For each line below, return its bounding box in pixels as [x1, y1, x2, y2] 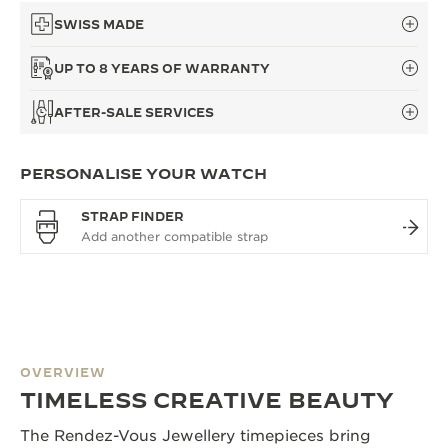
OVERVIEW [20, 365, 106, 380]
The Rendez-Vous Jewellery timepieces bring [20, 427, 371, 446]
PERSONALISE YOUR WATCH [20, 165, 267, 183]
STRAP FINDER [81, 209, 184, 224]
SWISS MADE [54, 17, 144, 32]
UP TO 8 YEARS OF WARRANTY [54, 61, 270, 76]
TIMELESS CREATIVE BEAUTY [20, 387, 394, 413]
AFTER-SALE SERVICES [54, 105, 214, 120]
